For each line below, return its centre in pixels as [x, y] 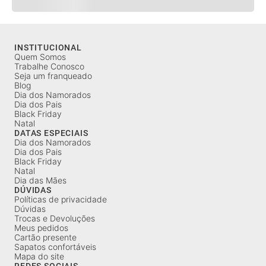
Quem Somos [40, 57]
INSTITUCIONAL [48, 47]
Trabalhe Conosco [49, 66]
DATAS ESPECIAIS [51, 133]
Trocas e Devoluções [55, 218]
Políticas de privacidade [61, 199]
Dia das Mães [40, 180]
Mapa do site [39, 256]
